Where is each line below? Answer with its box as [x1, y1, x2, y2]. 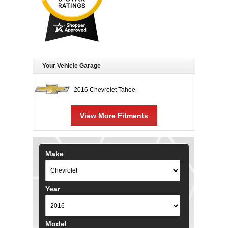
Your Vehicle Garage [42, 62, 101, 69]
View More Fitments [80, 111, 148, 120]
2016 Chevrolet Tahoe [74, 86, 135, 93]
